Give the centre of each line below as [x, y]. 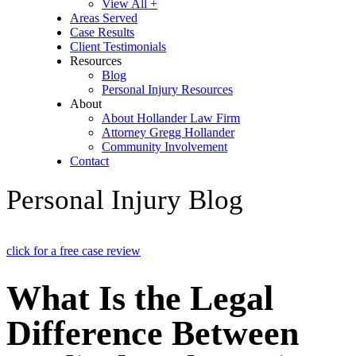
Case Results [102, 32]
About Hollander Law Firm [171, 118]
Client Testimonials [118, 46]
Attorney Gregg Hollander [168, 132]
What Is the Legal [140, 299]
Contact [89, 161]
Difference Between [153, 334]
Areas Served [104, 18]
